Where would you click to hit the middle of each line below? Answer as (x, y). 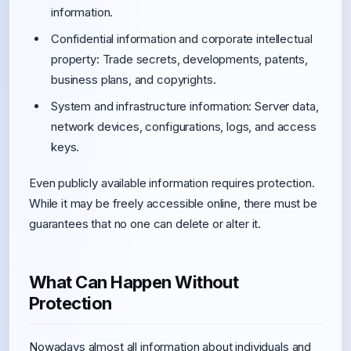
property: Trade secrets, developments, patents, (179, 59)
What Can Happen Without (134, 282)
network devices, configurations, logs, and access (184, 127)
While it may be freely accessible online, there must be (173, 203)
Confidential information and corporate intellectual (182, 39)
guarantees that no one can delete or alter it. (145, 224)
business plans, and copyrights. (134, 80)
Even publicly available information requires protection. (172, 183)
